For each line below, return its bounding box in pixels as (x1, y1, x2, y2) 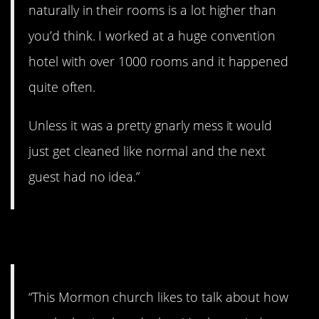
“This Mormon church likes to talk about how (28, 288, 289, 306)
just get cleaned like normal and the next (28, 142, 266, 159)
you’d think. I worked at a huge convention (28, 26, 276, 44)
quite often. (28, 78, 95, 95)
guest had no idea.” (28, 167, 140, 185)
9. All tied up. (11, 218, 170, 256)
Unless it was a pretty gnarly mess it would (28, 116, 273, 134)
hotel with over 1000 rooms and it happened (28, 52, 289, 70)
